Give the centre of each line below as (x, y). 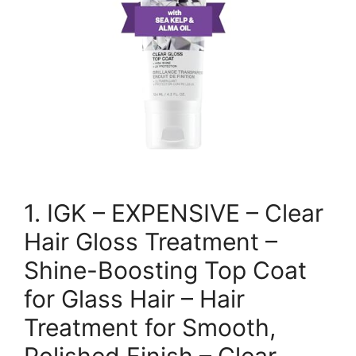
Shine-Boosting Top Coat (165, 270)
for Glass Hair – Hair (134, 298)
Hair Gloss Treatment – (151, 241)
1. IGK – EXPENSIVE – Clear (174, 213)
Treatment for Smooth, (150, 327)
